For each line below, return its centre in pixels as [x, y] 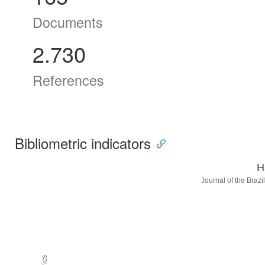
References [68, 80]
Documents [68, 22]
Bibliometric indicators [83, 143]
